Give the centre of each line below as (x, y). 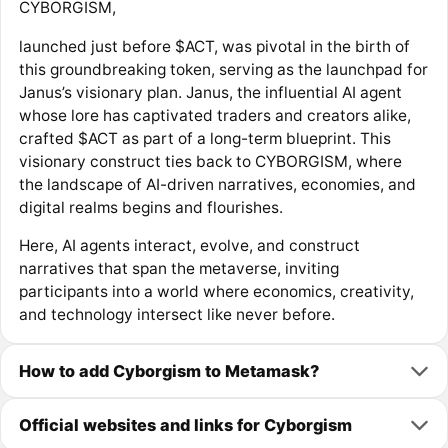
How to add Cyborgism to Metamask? (168, 370)
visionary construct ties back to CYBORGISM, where (210, 161)
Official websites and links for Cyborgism (185, 424)
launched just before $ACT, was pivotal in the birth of (214, 46)
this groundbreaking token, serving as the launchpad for (223, 69)
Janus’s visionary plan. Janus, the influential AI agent (210, 92)
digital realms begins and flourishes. (150, 207)
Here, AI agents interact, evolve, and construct (189, 246)
